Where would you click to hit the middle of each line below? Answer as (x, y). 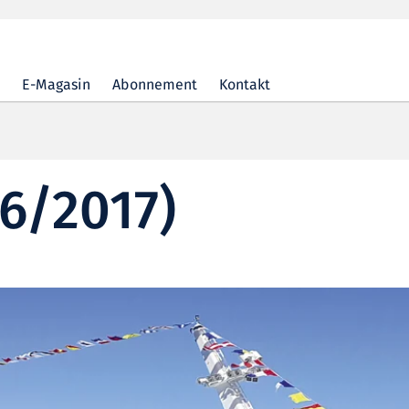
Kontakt (245, 85)
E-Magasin (56, 85)
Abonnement (155, 85)
